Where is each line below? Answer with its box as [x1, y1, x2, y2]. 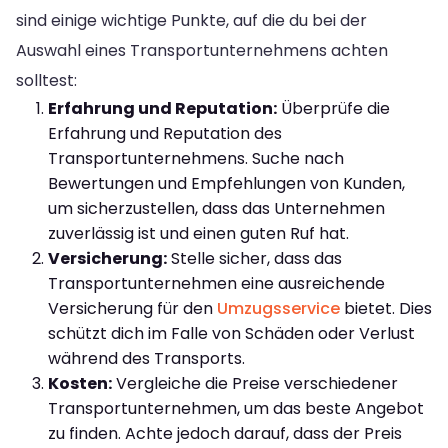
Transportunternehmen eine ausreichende [48, 271, 385, 295]
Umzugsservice [217, 296, 340, 320]
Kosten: [48, 371, 112, 395]
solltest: [16, 68, 77, 92]
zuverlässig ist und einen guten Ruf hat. [48, 221, 349, 245]
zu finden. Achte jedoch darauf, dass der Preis [48, 421, 402, 445]
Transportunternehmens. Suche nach [48, 146, 344, 170]
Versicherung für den [48, 296, 217, 320]
